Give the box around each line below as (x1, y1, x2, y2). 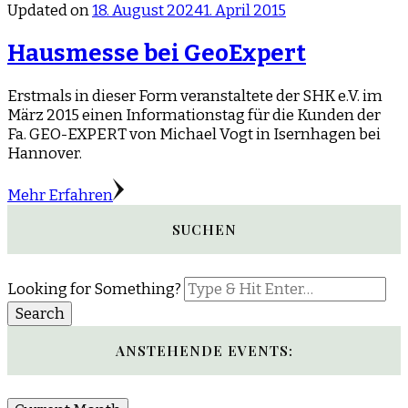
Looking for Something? (7, 279, 184, 299)
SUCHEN (171, 219, 237, 239)
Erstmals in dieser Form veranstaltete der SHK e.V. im (7, 86, 382, 106)
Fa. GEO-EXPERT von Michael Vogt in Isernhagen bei (7, 124, 381, 144)
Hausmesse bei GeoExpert (7, 38, 306, 67)
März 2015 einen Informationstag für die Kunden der (7, 105, 381, 125)
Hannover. (7, 143, 82, 163)
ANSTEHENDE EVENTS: (115, 340, 293, 360)
